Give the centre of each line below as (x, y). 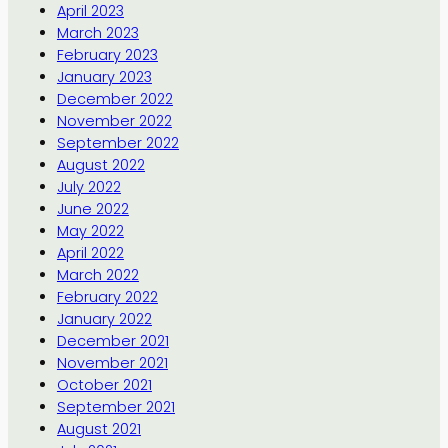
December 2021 (112, 341)
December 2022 (114, 99)
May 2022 (90, 231)
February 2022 (107, 297)
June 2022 (92, 209)
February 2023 (107, 55)
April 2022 (90, 253)
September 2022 (117, 143)
